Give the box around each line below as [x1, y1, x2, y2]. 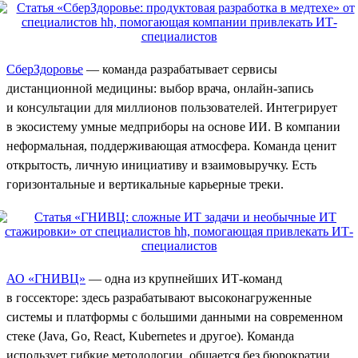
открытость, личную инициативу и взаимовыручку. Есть [6, 157, 316, 172]
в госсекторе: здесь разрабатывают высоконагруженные [6, 290, 312, 304]
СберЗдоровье [6, 62, 83, 76]
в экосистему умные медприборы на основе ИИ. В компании [6, 119, 340, 133]
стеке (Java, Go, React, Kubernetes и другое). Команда [6, 328, 294, 343]
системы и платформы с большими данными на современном [6, 309, 343, 324]
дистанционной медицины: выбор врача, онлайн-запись [6, 81, 313, 95]
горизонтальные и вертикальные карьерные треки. [6, 177, 284, 191]
